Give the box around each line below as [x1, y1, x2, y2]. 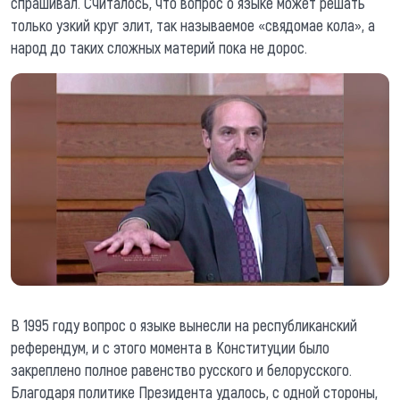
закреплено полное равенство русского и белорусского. [11, 359, 352, 379]
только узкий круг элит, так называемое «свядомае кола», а [11, 14, 375, 35]
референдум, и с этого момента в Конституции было [11, 337, 329, 357]
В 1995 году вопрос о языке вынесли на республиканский [11, 314, 357, 335]
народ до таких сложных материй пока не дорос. [11, 37, 307, 57]
